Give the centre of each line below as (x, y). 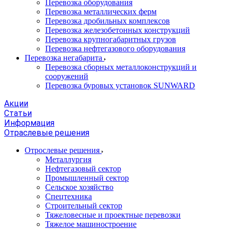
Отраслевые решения (47, 133)
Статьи (18, 113)
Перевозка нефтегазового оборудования (115, 49)
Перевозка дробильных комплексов (108, 21)
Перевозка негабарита (64, 58)
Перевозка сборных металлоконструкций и (121, 67)
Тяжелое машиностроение (91, 224)
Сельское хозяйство (79, 187)
